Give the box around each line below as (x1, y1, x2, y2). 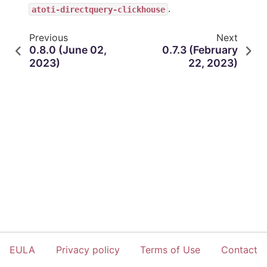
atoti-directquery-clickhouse (32, 4, 165, 14)
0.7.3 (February (162, 44, 238, 57)
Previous (29, 32, 68, 44)
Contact (221, 244, 257, 256)
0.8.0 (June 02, (29, 44, 107, 57)
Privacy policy (55, 244, 120, 256)
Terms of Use (140, 244, 201, 256)
